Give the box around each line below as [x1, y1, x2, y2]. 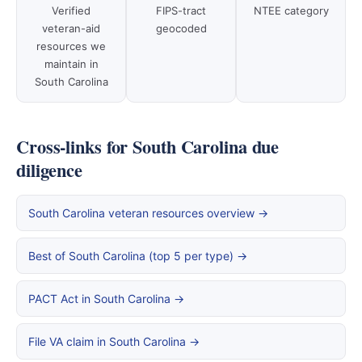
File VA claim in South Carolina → [28, 335, 200, 348]
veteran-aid [42, 22, 100, 35]
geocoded [155, 22, 207, 35]
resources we [36, 40, 106, 53]
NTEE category [253, 4, 329, 17]
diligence [16, 157, 82, 183]
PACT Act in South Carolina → [28, 292, 184, 305]
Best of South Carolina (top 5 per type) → [28, 249, 247, 263]
